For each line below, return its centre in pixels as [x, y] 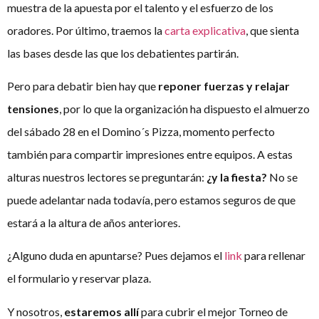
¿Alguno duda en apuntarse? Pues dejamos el [116, 256]
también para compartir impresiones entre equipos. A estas [150, 154]
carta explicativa [205, 30]
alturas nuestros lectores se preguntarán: [107, 177]
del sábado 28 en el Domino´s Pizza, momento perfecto [141, 131]
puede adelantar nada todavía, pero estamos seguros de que [151, 199]
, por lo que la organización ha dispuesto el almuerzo [184, 108]
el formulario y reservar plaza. [79, 278]
